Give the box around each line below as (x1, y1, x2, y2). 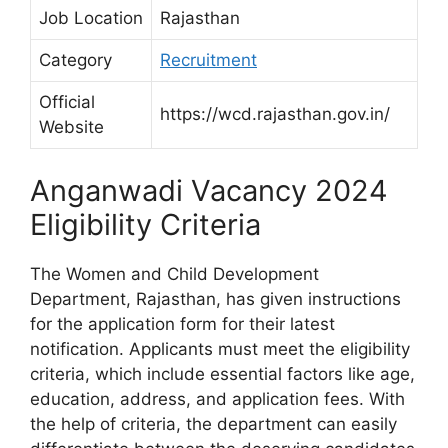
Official (39, 91, 95, 112)
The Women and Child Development (30, 264, 319, 285)
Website (39, 116, 104, 137)
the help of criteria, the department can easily (30, 414, 397, 435)
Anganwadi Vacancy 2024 (30, 173, 388, 209)
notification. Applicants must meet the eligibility (30, 339, 410, 360)
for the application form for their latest (30, 314, 335, 335)
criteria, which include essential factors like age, (30, 364, 415, 385)
